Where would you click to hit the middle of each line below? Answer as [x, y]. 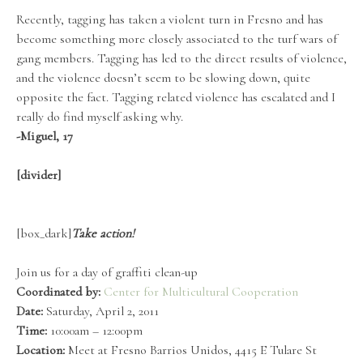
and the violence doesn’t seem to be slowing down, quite [163, 78]
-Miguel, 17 [45, 137]
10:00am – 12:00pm [95, 331]
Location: [41, 350]
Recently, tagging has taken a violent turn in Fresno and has [170, 20]
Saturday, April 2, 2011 [101, 312]
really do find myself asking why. [100, 117]
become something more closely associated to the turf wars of [177, 39]
